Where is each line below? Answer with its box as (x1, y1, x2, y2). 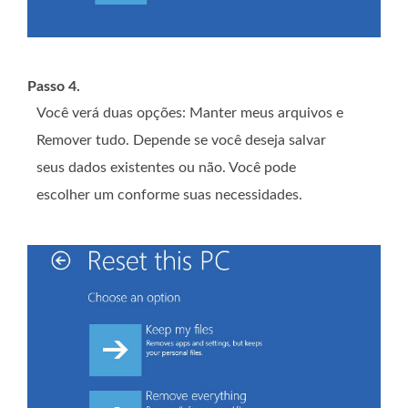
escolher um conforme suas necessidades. (36, 188, 302, 203)
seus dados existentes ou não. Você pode (36, 160, 296, 176)
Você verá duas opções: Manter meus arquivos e (36, 106, 343, 121)
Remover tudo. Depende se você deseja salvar (36, 133, 326, 148)
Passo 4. (27, 79, 80, 95)
